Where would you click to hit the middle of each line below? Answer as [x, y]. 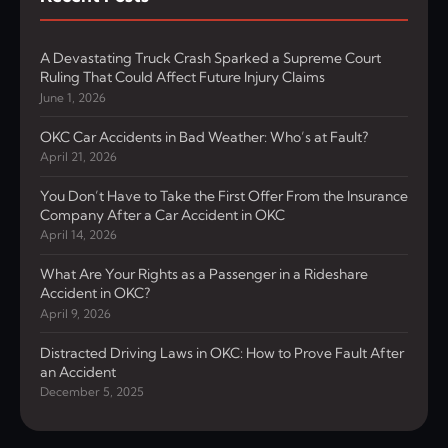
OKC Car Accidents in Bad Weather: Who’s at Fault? [204, 136]
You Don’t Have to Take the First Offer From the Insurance [224, 196]
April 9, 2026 [75, 313]
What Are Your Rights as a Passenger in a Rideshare [204, 274]
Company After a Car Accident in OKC [162, 215]
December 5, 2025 [92, 392]
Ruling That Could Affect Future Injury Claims [182, 77]
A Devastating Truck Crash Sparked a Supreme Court [210, 58]
